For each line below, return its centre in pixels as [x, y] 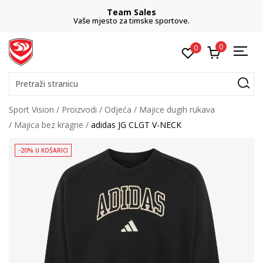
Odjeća [118, 109]
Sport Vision [31, 109]
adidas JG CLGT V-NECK [136, 125]
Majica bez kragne [49, 125]
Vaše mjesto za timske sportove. [131, 21]
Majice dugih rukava [177, 109]
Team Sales [131, 12]
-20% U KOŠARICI [43, 150]
